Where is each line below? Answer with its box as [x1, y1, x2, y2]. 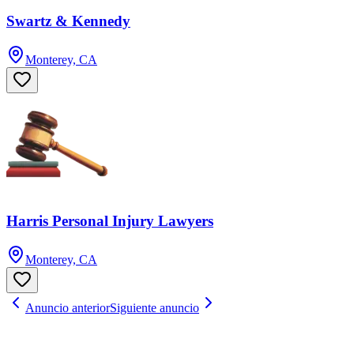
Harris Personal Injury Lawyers [6, 212, 213, 229]
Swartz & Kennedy [6, 13, 130, 30]
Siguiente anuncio [110, 300, 199, 314]
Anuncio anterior [25, 300, 110, 314]
